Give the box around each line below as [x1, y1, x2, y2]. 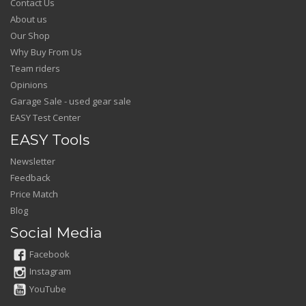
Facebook [29, 247, 70, 260]
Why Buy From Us [10, 45, 82, 58]
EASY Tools [10, 130, 89, 148]
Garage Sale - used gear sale [10, 94, 131, 107]
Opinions [10, 78, 48, 91]
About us [10, 12, 47, 25]
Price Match [10, 187, 58, 200]
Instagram [29, 265, 71, 278]
